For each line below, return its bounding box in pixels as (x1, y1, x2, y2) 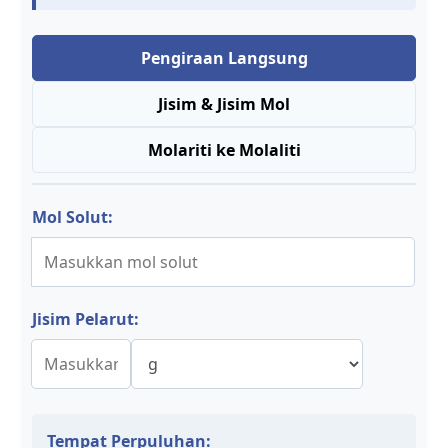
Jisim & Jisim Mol (158, 93, 290, 115)
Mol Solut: (32, 206, 113, 228)
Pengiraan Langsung (140, 47, 308, 69)
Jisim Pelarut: (32, 308, 139, 330)
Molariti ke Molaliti (147, 139, 301, 161)
